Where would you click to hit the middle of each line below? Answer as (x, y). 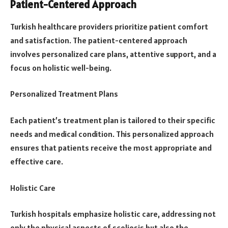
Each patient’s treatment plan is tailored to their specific (113, 120)
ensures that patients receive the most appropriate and (111, 148)
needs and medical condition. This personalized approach (112, 134)
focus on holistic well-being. (61, 67)
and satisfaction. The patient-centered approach (99, 40)
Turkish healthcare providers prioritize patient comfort (109, 26)
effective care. (37, 162)
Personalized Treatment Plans (64, 94)
